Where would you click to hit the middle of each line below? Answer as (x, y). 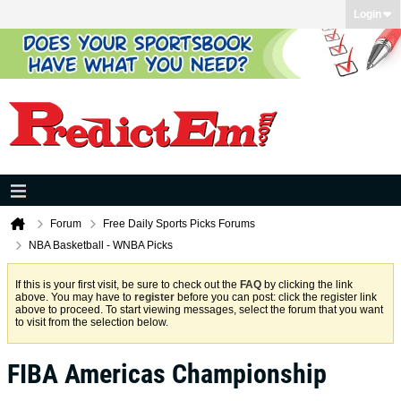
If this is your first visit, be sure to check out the (128, 285)
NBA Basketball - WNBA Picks (101, 245)
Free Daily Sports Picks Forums (179, 224)
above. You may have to (75, 297)
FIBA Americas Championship (167, 374)
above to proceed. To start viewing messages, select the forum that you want (199, 310)
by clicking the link (307, 285)
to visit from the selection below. (92, 322)
